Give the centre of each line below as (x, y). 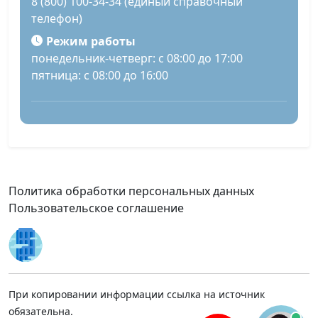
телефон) (57, 19)
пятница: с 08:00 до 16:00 (100, 76)
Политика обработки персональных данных (131, 191)
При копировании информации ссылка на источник (137, 294)
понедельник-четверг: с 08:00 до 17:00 (137, 59)
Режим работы (91, 42)
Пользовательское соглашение (96, 208)
